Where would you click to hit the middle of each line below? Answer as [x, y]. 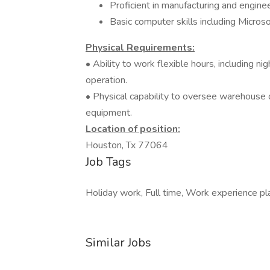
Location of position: [133, 129]
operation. [106, 80]
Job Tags [108, 162]
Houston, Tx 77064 [127, 145]
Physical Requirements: [140, 48]
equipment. [109, 113]
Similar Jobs [118, 243]
